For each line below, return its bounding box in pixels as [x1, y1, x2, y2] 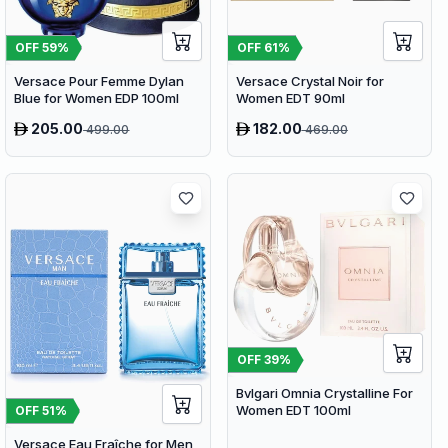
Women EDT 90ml [235, 89, 345, 106]
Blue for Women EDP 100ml [14, 89, 180, 106]
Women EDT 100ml [235, 402, 351, 419]
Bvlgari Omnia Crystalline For [235, 385, 413, 402]
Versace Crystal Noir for [235, 72, 384, 89]
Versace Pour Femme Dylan [14, 72, 185, 89]
